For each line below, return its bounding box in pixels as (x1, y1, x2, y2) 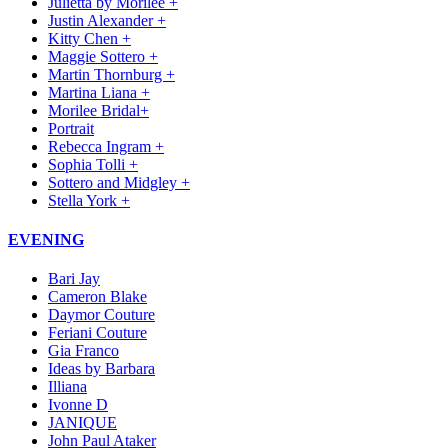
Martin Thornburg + (48, 65, 175, 83)
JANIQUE (48, 414, 117, 432)
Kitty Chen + (48, 29, 131, 47)
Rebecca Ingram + (48, 137, 164, 155)
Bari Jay (48, 270, 100, 288)
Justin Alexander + (48, 11, 166, 29)
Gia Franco (48, 342, 119, 360)
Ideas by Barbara (48, 360, 155, 378)
